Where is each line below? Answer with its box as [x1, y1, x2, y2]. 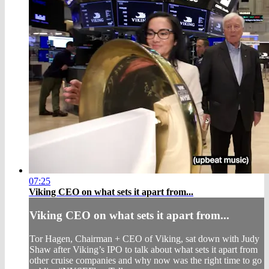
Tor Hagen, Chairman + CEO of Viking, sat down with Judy [29, 234, 259, 244]
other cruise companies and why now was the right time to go [29, 255, 262, 266]
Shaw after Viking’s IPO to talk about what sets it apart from [29, 244, 258, 255]
